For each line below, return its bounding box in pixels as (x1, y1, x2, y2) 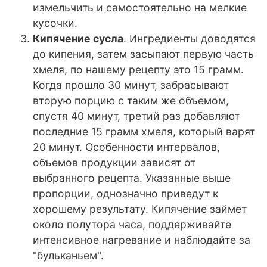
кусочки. (33, 17, 77, 30)
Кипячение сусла (33, 32, 123, 45)
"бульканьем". (33, 249, 104, 262)
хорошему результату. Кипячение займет (33, 203, 247, 216)
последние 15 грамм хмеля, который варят (33, 125, 255, 138)
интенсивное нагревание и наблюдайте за (33, 234, 250, 247)
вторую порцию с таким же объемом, (33, 94, 229, 107)
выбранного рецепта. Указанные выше (33, 172, 231, 185)
